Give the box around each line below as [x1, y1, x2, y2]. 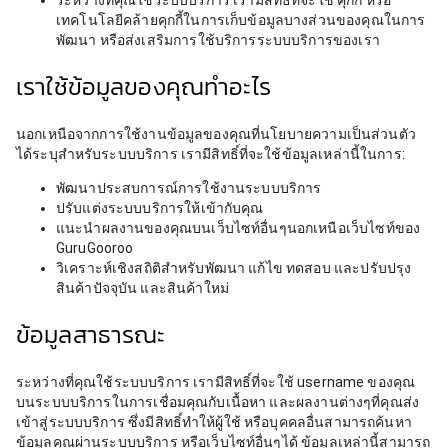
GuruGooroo [56, 239, 134, 256]
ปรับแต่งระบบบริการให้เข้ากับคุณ [56, 199, 264, 216]
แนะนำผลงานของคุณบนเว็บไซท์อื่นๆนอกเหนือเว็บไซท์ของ [56, 219, 421, 236]
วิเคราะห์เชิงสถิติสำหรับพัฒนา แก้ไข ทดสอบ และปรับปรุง [56, 259, 412, 276]
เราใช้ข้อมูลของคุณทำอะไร [16, 68, 271, 104]
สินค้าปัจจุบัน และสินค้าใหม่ [56, 279, 229, 296]
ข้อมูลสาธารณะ [16, 316, 166, 352]
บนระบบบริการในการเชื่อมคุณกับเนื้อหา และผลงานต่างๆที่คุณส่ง [16, 393, 420, 410]
